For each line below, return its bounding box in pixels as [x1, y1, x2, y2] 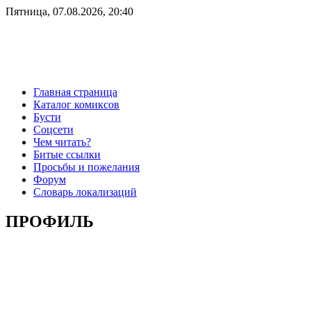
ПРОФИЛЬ [6, 212, 94, 230]
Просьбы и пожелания [33, 160, 140, 173]
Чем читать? [33, 135, 91, 148]
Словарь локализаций [33, 185, 137, 198]
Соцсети [33, 123, 74, 135]
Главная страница [33, 85, 117, 98]
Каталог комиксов [33, 98, 119, 110]
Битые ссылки [33, 148, 101, 160]
